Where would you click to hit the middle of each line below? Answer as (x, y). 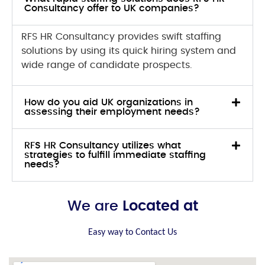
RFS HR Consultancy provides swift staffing (121, 37)
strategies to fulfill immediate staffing (115, 155)
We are (95, 206)
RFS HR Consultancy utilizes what (103, 145)
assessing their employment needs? (112, 112)
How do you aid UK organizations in (109, 102)
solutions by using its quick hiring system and (129, 51)
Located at (160, 206)
